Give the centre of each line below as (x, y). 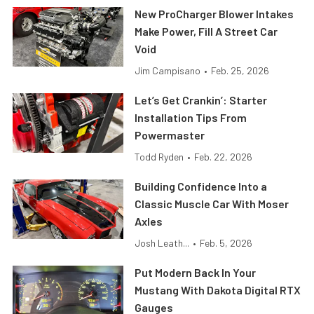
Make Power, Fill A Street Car (206, 32)
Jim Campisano (168, 71)
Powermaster (170, 135)
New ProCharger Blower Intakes (214, 14)
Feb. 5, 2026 (226, 243)
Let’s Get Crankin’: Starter (201, 100)
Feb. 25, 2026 (240, 71)
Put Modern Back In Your (196, 273)
